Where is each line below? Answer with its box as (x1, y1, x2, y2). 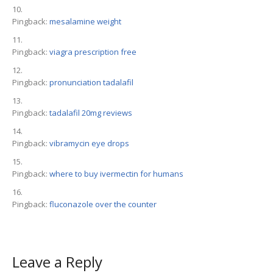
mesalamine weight (49, 15, 121, 27)
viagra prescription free (49, 46, 136, 57)
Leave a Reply (12, 251, 102, 272)
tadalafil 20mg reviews (49, 107, 132, 118)
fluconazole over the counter (49, 198, 157, 210)
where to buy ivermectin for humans (49, 168, 183, 179)
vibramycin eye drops (49, 137, 129, 149)
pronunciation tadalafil (49, 76, 133, 88)
